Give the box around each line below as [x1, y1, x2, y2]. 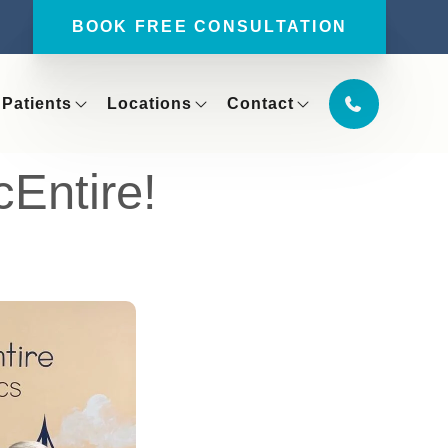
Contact [226, 94, 294, 112]
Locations [106, 94, 192, 112]
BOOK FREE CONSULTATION [71, 18, 347, 35]
